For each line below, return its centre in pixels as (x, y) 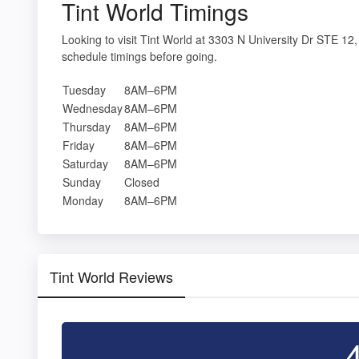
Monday (83, 200)
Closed (142, 182)
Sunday (82, 182)
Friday (79, 145)
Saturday (85, 163)
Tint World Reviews (111, 276)
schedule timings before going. (139, 56)
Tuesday (84, 89)
